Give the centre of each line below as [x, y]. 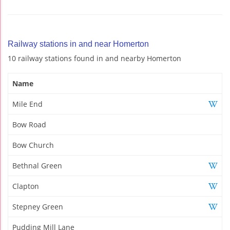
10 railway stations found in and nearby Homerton [94, 58]
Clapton [26, 186]
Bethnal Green [37, 165]
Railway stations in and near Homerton [78, 44]
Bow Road [29, 124]
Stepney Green [38, 206]
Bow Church [33, 145]
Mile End [27, 104]
